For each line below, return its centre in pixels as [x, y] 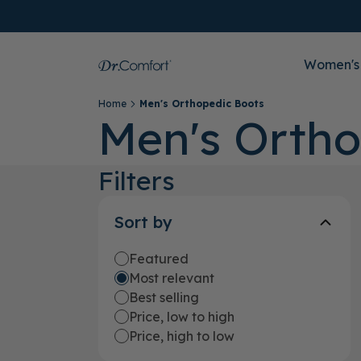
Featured [159, 259]
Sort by [143, 222]
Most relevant [172, 278]
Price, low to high [182, 317]
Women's [331, 64]
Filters [137, 180]
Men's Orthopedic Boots [202, 104]
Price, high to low [182, 336]
